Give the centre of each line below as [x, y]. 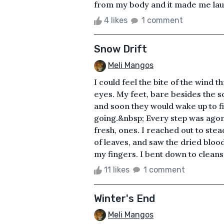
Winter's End [124, 198]
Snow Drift [120, 49]
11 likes [117, 169]
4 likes [116, 20]
